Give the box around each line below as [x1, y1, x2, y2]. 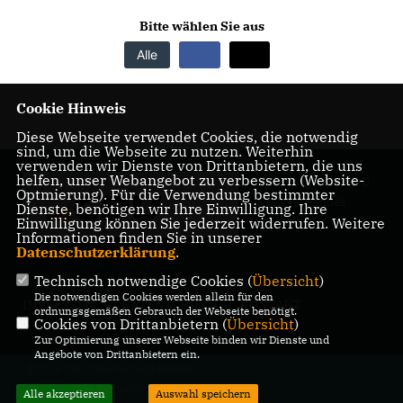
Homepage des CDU [256, 174, 370, 190]
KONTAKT [240, 297, 301, 313]
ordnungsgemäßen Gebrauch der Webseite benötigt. [33, 304, 297, 318]
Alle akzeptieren [22, 387, 105, 400]
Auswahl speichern [155, 387, 251, 400]
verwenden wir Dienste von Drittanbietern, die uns [15, 157, 363, 175]
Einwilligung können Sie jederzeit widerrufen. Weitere [15, 214, 385, 232]
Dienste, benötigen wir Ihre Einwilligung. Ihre [15, 200, 327, 218]
